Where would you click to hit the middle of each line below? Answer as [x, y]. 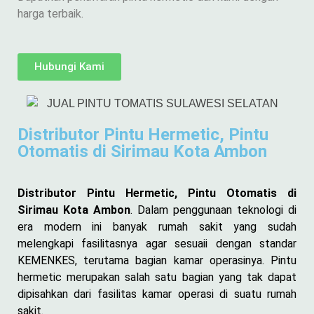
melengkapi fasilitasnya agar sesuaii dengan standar [157, 243]
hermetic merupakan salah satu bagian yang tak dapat [157, 277]
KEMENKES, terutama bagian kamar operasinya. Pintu [157, 260]
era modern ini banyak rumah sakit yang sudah [157, 226]
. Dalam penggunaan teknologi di [213, 210]
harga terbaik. [50, 14]
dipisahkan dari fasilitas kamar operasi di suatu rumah [157, 294]
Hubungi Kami [69, 67]
